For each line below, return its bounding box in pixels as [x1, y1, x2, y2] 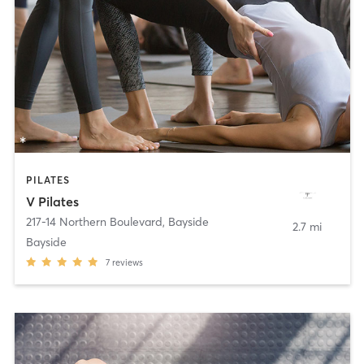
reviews [111, 256, 143, 268]
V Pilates [25, 193, 79, 210]
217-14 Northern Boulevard [25, 214, 162, 229]
